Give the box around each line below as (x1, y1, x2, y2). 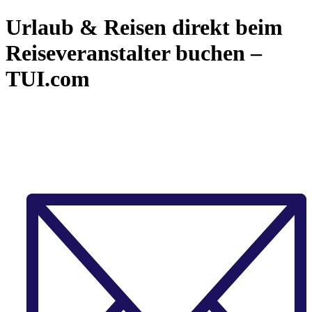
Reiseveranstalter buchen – (6, 40, 262, 66)
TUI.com (6, 66, 90, 92)
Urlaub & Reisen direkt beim (6, 15, 283, 40)
